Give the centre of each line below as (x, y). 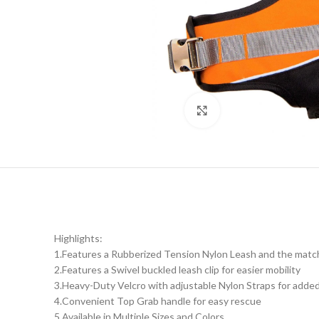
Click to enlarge (255, 110)
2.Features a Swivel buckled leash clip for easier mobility (177, 269)
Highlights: (78, 238)
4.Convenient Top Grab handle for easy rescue (158, 300)
